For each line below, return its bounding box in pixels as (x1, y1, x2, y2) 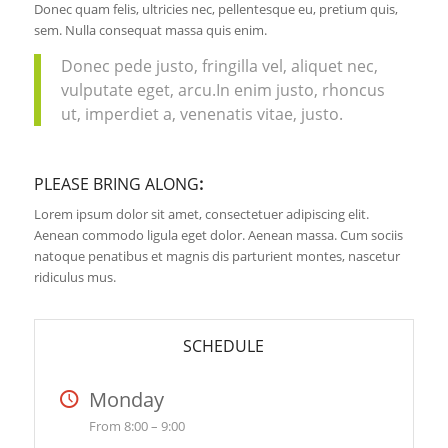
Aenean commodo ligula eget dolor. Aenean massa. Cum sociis (33, 226, 403, 245)
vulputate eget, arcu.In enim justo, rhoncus (60, 79, 385, 102)
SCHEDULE (183, 335, 265, 358)
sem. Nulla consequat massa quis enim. (33, 20, 267, 39)
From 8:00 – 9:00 (88, 417, 185, 436)
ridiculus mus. (33, 268, 116, 287)
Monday (88, 386, 164, 414)
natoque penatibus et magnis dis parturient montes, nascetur (33, 247, 400, 266)
